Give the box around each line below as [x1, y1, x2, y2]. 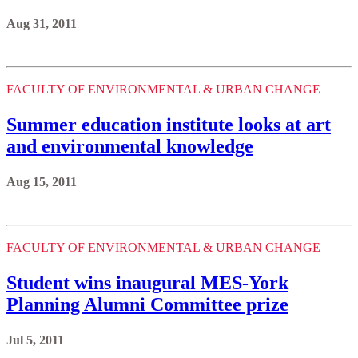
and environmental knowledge [6, 135, 253, 157]
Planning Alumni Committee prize [6, 293, 288, 315]
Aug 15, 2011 [6, 174, 77, 189]
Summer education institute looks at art [6, 113, 331, 135]
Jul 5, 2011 [6, 332, 64, 347]
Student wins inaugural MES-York [6, 272, 288, 293]
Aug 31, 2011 [6, 17, 77, 31]
